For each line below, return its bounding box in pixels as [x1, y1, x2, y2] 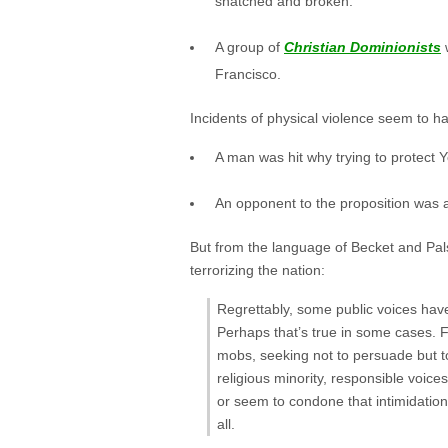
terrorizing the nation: [190, 261, 325, 278]
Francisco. [215, 66, 281, 83]
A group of [215, 39, 284, 56]
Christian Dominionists [284, 39, 441, 56]
